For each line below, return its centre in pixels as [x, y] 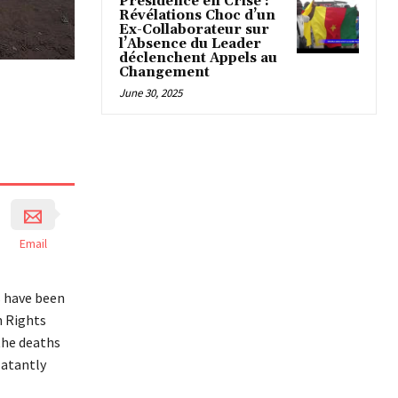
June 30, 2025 [151, 93]
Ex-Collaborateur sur [194, 30]
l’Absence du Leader [190, 44]
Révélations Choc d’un [197, 16]
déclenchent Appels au [198, 59]
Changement [164, 73]
